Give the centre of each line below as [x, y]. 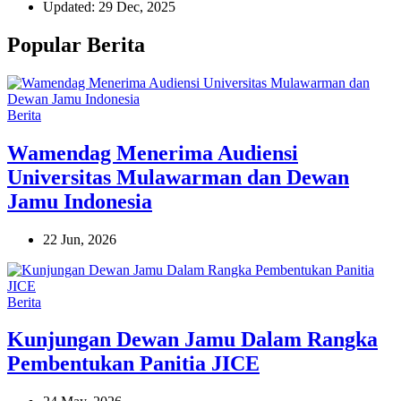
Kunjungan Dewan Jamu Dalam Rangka [192, 340]
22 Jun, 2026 [80, 239]
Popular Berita [76, 44]
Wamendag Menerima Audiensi [153, 153]
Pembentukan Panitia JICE [133, 364]
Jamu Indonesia [80, 201]
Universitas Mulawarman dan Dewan [178, 177]
